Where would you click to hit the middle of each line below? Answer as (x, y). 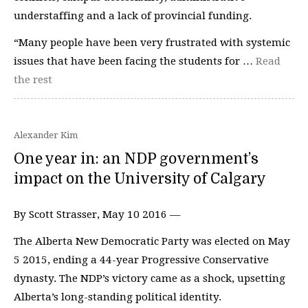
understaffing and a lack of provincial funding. (133, 15)
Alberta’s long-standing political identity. (118, 297)
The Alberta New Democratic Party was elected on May (152, 241)
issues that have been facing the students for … (135, 61)
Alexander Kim (46, 135)
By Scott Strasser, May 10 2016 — (97, 214)
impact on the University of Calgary (140, 178)
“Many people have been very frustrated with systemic (152, 43)
